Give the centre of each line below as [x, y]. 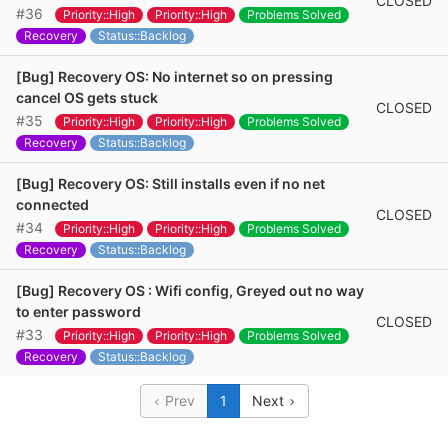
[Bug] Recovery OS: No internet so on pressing [174, 76]
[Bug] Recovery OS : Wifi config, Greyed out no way [190, 290]
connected [52, 204]
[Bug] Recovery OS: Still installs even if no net [170, 183]
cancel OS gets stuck [87, 97]
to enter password [78, 311]
